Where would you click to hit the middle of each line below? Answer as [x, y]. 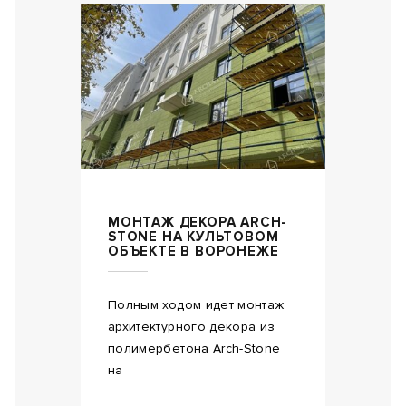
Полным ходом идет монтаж [196, 304]
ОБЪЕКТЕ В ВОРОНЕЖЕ [193, 251]
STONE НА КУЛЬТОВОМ [193, 236]
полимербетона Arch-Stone [194, 348]
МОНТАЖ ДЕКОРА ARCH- [198, 222]
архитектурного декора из [192, 326]
